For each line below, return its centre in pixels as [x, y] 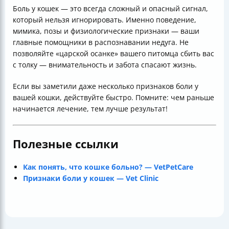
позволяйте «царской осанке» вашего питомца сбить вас [113, 53]
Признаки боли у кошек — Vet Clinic [91, 178]
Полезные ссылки [66, 143]
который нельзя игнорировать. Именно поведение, [105, 19]
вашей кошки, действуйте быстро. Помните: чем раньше [113, 97]
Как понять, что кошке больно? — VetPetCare [108, 167]
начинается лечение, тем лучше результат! [90, 108]
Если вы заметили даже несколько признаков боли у [106, 86]
